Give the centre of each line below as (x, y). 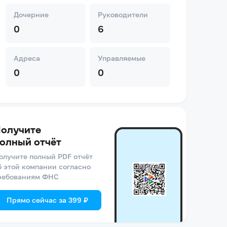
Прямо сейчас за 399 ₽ (47, 200)
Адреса (27, 58)
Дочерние (31, 14)
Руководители (123, 14)
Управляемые (122, 58)
